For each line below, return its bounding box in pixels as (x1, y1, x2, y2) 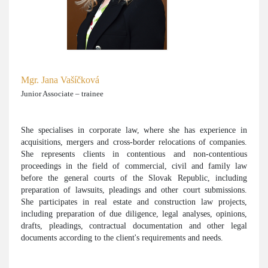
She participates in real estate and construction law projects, (21, 197, 247, 206)
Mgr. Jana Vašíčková (21, 75, 99, 85)
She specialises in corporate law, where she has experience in (21, 125, 247, 135)
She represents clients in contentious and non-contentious (21, 149, 247, 159)
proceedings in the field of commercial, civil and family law (21, 161, 247, 170)
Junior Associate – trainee (21, 90, 103, 98)
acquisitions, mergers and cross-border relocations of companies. (21, 137, 247, 147)
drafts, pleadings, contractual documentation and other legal (21, 221, 247, 230)
